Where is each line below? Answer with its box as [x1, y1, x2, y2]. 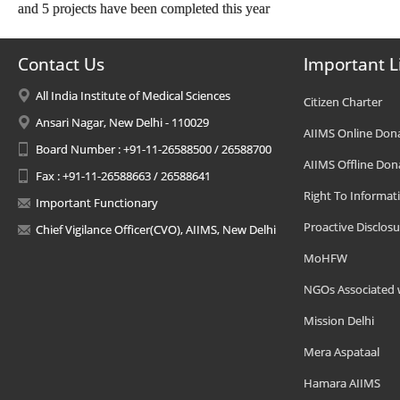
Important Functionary [36, 195, 158, 211]
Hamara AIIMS [304, 375, 380, 391]
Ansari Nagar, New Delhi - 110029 [36, 114, 209, 130]
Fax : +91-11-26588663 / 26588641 [36, 168, 211, 184]
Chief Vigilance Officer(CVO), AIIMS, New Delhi [36, 221, 276, 237]
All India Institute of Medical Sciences [36, 87, 230, 104]
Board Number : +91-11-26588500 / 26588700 [36, 141, 271, 157]
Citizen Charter [304, 94, 382, 110]
